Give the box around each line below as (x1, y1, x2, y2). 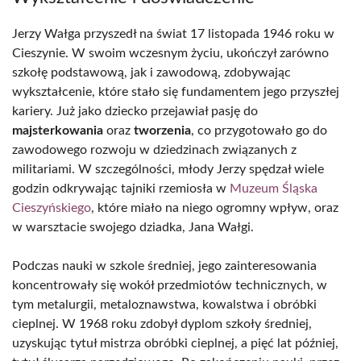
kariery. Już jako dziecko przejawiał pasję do (12, 105, 258, 118)
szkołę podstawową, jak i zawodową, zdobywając (12, 66, 291, 79)
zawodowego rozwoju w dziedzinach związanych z (12, 143, 297, 156)
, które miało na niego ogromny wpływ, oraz (91, 201, 338, 214)
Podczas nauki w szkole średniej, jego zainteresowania (12, 259, 317, 272)
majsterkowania (12, 124, 103, 137)
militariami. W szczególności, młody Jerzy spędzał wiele (12, 163, 324, 176)
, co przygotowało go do (191, 124, 327, 137)
